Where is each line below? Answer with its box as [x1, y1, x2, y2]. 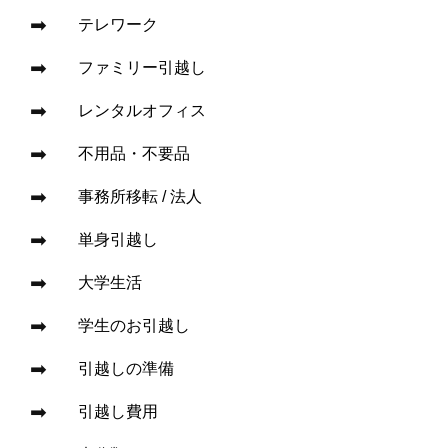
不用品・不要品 [78, 144, 191, 162]
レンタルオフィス [78, 101, 207, 119]
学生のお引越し [78, 316, 191, 334]
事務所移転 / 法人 [78, 187, 203, 205]
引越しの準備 [78, 359, 175, 377]
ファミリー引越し [78, 58, 207, 76]
